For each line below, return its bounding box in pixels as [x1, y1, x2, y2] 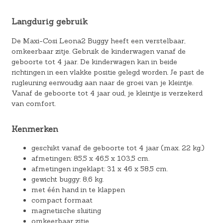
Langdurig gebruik [11, 16, 88, 27]
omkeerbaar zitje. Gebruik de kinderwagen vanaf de [11, 46, 186, 56]
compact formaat [31, 196, 93, 205]
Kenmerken [11, 123, 58, 134]
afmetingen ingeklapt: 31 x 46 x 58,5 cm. [31, 164, 168, 174]
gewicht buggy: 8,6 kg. [31, 175, 104, 184]
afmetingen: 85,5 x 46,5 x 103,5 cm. [31, 154, 149, 163]
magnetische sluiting [31, 206, 101, 216]
